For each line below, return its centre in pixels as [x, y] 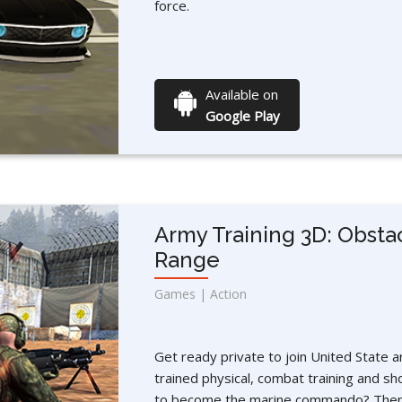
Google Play [242, 116]
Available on [241, 95]
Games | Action [200, 294]
